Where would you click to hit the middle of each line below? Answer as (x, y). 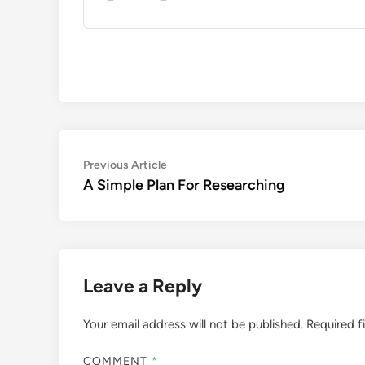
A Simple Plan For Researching (184, 185)
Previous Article (125, 165)
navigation (130, 192)
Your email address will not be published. (193, 324)
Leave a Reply (143, 286)
